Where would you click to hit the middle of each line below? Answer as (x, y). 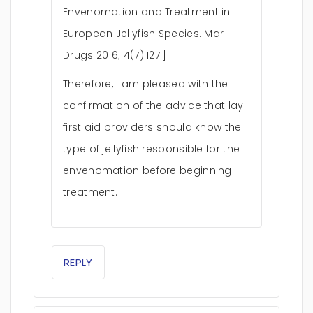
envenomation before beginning (147, 170)
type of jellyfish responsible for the (152, 149)
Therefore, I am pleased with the (146, 84)
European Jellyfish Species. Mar (144, 34)
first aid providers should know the (152, 127)
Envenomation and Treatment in (147, 12)
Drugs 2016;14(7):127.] (115, 55)
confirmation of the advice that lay (153, 105)
